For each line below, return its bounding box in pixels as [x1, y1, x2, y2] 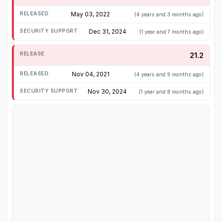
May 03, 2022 [71, 10, 110, 18]
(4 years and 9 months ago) [134, 71, 204, 78]
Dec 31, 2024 [89, 28, 126, 36]
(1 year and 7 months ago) [139, 29, 204, 36]
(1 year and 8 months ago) [139, 89, 204, 96]
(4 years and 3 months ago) [134, 11, 204, 18]
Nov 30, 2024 [88, 88, 127, 96]
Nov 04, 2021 [71, 70, 110, 78]
